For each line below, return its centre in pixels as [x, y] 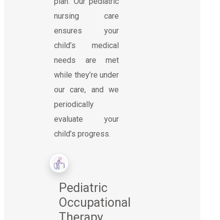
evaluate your [86, 119]
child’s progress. [82, 134]
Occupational [95, 202]
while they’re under [86, 75]
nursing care [86, 16]
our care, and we [86, 89]
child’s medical [86, 45]
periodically [74, 104]
